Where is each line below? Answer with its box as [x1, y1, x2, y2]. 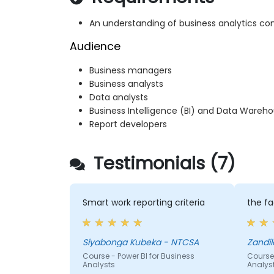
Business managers [89, 64, 172, 77]
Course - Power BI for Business [82, 251, 194, 262]
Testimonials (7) [89, 151, 235, 176]
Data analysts [89, 91, 148, 104]
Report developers [89, 118, 167, 131]
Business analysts [89, 78, 163, 91]
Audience [70, 39, 120, 54]
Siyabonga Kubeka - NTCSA [82, 236, 199, 249]
